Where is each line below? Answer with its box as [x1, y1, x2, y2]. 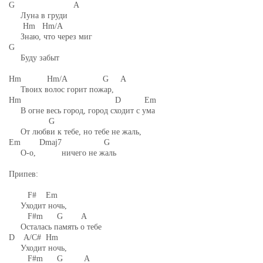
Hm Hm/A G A [9, 75, 126, 83]
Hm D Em [9, 96, 156, 104]
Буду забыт [9, 53, 59, 62]
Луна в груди [9, 11, 68, 20]
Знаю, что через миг [9, 32, 92, 41]
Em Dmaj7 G [9, 138, 110, 147]
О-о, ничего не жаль [9, 149, 116, 157]
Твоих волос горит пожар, [9, 85, 114, 94]
